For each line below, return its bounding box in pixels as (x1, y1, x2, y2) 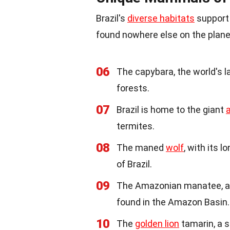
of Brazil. (117, 158, 152, 169)
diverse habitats (127, 12, 195, 24)
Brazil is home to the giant (117, 104, 226, 115)
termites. (117, 120, 155, 131)
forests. (117, 82, 149, 93)
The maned (117, 142, 166, 153)
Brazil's (96, 12, 127, 24)
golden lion (135, 218, 179, 229)
